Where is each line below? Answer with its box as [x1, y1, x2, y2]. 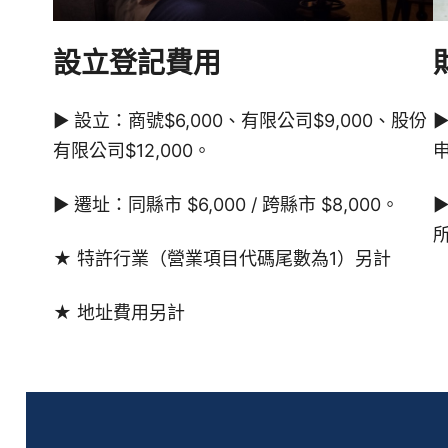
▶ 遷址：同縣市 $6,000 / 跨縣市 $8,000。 [52, 194, 399, 215]
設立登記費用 [52, 46, 221, 80]
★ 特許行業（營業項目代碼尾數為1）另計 [52, 248, 391, 269]
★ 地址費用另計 [52, 302, 185, 323]
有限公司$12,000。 [52, 140, 211, 161]
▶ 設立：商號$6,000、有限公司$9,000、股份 [52, 110, 427, 131]
